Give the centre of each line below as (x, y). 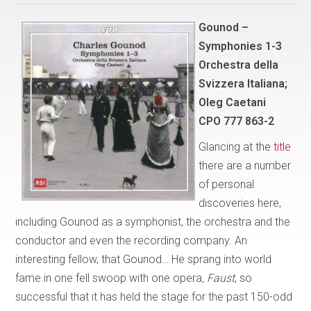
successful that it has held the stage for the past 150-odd (154, 296)
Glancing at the (236, 146)
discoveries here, (240, 203)
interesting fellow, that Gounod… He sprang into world (144, 259)
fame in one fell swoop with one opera (109, 278)
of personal (227, 184)
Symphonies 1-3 (241, 46)
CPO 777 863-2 (237, 121)
